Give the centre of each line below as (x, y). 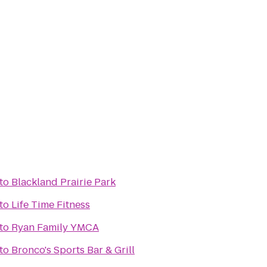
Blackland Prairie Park (63, 182)
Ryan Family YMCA (55, 227)
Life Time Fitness (51, 205)
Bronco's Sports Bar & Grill (73, 250)
